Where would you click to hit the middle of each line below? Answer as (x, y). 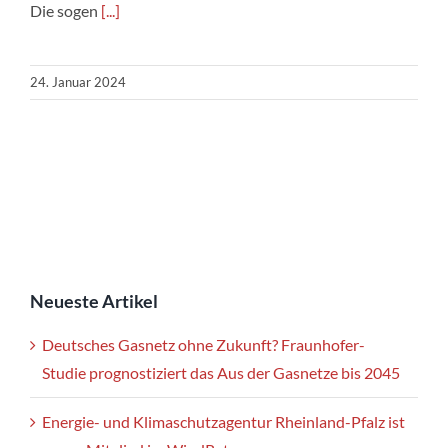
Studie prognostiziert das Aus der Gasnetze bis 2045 (221, 372)
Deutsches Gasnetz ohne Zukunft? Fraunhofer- (203, 344)
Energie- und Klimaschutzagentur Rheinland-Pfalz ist (223, 421)
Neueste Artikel (94, 300)
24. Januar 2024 (78, 81)
